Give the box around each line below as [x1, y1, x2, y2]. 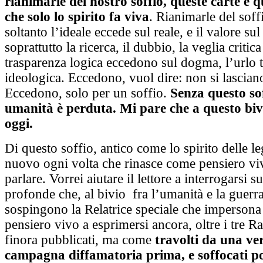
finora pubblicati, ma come [5, 232, 155, 248]
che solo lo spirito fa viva [5, 9, 149, 25]
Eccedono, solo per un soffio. [5, 86, 170, 101]
